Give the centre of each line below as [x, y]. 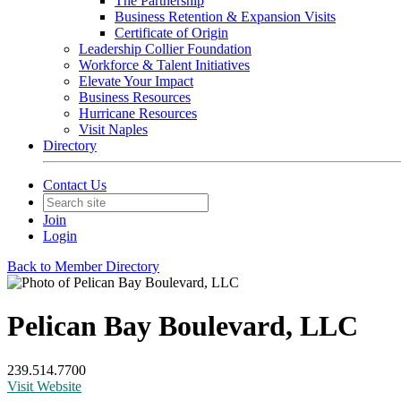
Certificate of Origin [171, 33]
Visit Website [44, 386]
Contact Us [75, 185]
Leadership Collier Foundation [165, 49]
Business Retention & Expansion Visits [225, 17]
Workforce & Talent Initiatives [164, 65]
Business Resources [135, 97]
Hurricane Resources [138, 113]
